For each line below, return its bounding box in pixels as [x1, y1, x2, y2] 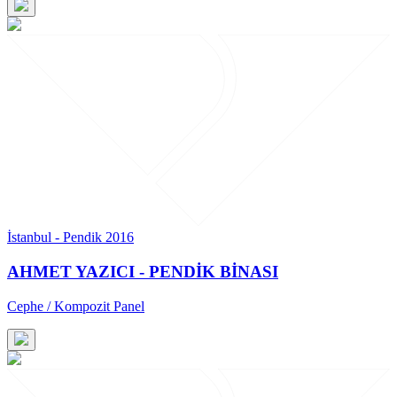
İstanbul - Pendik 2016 [7, 230, 134, 245]
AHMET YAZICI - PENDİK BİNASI [7, 261, 278, 281]
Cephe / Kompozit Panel [7, 298, 144, 314]
